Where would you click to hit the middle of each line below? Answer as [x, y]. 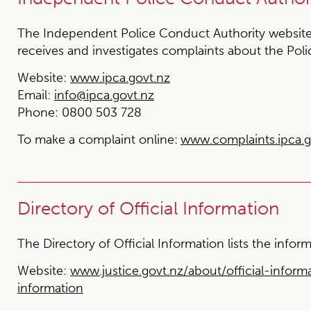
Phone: [38, 112]
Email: [34, 95]
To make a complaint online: [98, 140]
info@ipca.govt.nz [104, 95]
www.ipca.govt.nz [120, 78]
